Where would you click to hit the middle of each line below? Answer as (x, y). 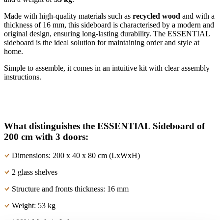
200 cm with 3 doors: (46, 137)
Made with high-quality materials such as (68, 16)
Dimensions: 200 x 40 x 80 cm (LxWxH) (75, 156)
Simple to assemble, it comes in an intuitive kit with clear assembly (107, 68)
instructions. (23, 77)
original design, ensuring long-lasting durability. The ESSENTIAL (107, 33)
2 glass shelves (34, 172)
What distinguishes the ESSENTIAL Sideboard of (104, 126)
